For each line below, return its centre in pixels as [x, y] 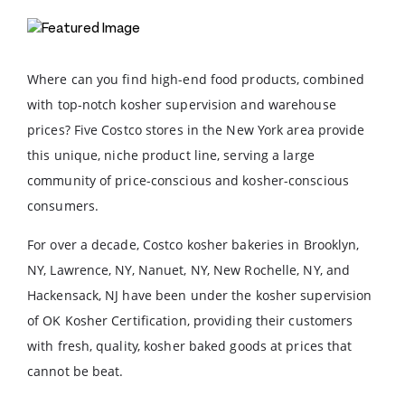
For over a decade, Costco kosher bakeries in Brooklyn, [193, 245]
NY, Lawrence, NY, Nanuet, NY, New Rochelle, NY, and [189, 270]
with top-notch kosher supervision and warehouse [182, 104]
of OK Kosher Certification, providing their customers [190, 320]
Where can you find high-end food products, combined [196, 79]
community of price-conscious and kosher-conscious [188, 180]
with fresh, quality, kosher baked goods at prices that [190, 346]
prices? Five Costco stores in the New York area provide [196, 130]
